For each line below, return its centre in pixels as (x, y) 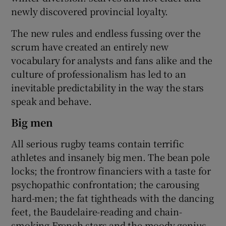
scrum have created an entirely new (90, 46)
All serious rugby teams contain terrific (98, 143)
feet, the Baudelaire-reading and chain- (97, 211)
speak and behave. (52, 101)
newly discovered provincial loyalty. (90, 11)
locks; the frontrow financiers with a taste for (111, 170)
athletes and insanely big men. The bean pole (110, 157)
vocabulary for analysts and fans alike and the (112, 60)
